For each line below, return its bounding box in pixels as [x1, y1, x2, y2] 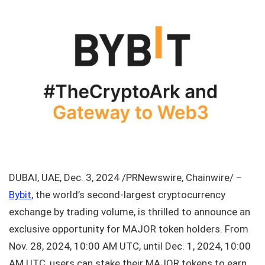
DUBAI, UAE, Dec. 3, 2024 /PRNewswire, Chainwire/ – [9, 171, 243, 183]
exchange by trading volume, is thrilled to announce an [9, 205, 250, 218]
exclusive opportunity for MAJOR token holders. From [9, 222, 248, 235]
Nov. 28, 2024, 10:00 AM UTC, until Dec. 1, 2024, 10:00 [9, 240, 251, 252]
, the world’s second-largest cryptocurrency [31, 188, 225, 201]
